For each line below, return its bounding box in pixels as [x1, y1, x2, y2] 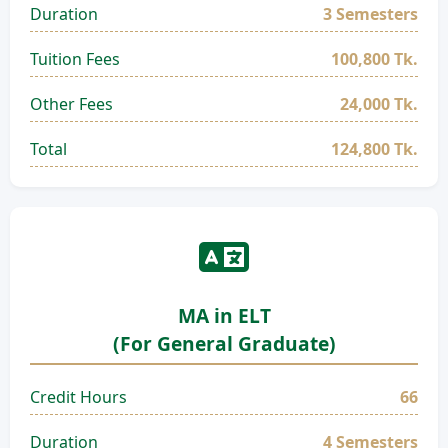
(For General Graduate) [112, 330, 336, 357]
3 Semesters [323, 3, 418, 25]
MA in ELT [177, 302, 271, 329]
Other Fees [30, 93, 113, 115]
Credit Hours [30, 386, 127, 408]
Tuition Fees [30, 48, 120, 70]
